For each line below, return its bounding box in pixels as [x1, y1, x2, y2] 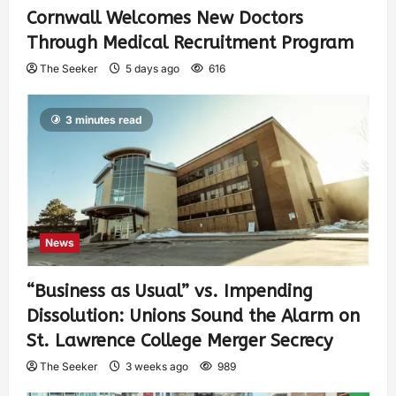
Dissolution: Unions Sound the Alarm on [27, 306, 360, 327]
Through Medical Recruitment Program [27, 33, 354, 54]
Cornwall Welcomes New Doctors [27, 8, 303, 29]
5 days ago [123, 62, 182, 76]
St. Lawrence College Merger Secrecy [27, 331, 332, 352]
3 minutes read [65, 113, 142, 127]
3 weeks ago [123, 360, 191, 374]
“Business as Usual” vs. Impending [27, 281, 313, 302]
